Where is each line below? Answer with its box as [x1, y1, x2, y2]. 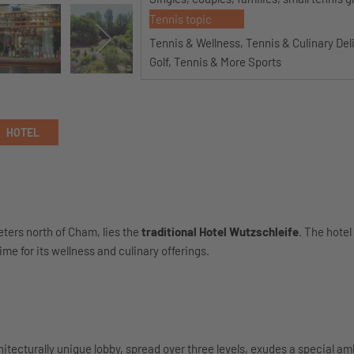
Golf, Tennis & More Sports [149, 55, 281, 69]
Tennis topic [149, 12, 212, 26]
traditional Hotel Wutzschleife [141, 224, 299, 239]
